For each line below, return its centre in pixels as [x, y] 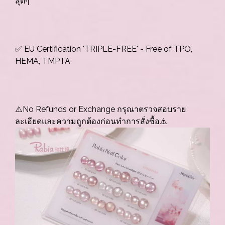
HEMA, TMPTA [43, 61]
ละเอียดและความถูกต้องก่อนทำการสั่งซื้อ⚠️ [91, 121]
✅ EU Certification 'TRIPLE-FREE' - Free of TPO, [104, 49]
